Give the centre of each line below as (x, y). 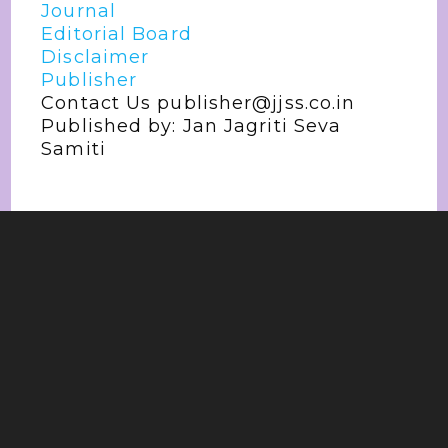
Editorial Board (116, 34)
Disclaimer (95, 57)
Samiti (73, 149)
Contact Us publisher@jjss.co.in (198, 103)
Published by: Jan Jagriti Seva (191, 126)
